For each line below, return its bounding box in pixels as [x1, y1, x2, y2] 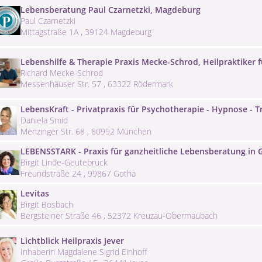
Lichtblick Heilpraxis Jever [20, 235, 124, 247]
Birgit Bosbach [20, 199, 73, 211]
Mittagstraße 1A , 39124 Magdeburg [20, 26, 151, 37]
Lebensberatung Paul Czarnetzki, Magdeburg [20, 4, 201, 15]
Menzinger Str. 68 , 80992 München [20, 126, 151, 137]
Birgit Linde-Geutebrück [20, 157, 108, 168]
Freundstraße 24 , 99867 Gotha [20, 168, 136, 180]
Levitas [20, 188, 49, 199]
